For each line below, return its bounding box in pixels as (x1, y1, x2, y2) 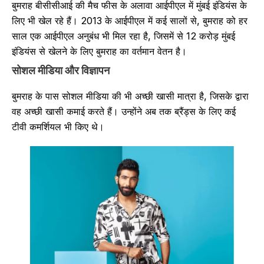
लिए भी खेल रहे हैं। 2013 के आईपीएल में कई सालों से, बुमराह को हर (12, 15, 247, 27)
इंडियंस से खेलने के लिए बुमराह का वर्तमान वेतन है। (12, 45, 187, 58)
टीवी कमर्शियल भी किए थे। (12, 120, 104, 133)
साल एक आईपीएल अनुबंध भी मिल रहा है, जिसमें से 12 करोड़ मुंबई (12, 30, 235, 42)
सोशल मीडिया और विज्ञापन (12, 63, 110, 77)
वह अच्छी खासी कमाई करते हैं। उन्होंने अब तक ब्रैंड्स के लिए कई (12, 105, 236, 117)
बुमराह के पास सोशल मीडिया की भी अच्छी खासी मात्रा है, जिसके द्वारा (12, 90, 249, 102)
